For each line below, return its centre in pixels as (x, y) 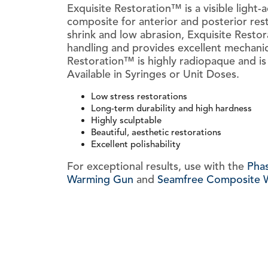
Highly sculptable (126, 121)
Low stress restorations (139, 97)
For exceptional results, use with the (157, 167)
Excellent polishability (136, 144)
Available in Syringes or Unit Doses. (153, 74)
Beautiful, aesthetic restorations (156, 133)
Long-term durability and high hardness (171, 109)
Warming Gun (100, 180)
